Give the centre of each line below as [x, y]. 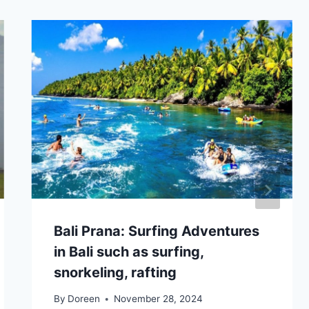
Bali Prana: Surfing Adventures [156, 231]
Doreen [83, 299]
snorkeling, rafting [115, 272]
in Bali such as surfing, [128, 251]
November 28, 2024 [158, 299]
